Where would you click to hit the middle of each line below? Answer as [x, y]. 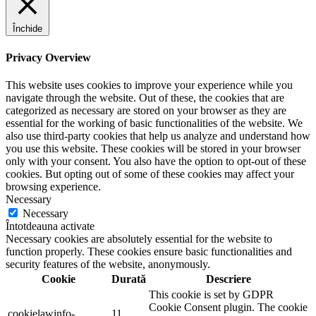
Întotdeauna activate [50, 226]
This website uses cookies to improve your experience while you [149, 85]
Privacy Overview [48, 57]
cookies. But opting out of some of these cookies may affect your [150, 174]
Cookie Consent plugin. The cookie [228, 307]
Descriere [229, 279]
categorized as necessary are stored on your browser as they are [146, 110]
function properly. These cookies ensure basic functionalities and [149, 251]
